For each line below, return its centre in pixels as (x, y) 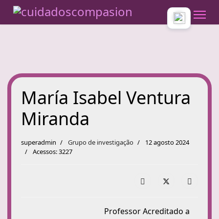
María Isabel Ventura (106, 98)
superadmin (39, 142)
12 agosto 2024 (167, 142)
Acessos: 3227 (53, 152)
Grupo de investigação (101, 142)
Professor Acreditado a (147, 211)
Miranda (55, 119)
